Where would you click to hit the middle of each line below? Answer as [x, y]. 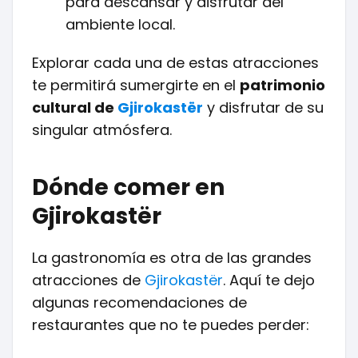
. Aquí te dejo [269, 280]
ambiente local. [120, 24]
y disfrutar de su [263, 107]
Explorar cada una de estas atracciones [175, 63]
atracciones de [88, 280]
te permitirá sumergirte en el [136, 85]
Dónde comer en [128, 187]
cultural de [75, 107]
